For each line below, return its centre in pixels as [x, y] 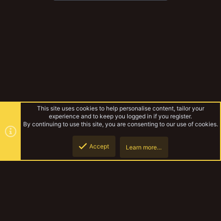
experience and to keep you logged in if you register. [120, 116]
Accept [99, 146]
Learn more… [144, 147]
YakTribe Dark [28, 209]
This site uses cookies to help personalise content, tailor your [120, 108]
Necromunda [31, 174]
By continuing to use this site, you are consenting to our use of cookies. [120, 124]
